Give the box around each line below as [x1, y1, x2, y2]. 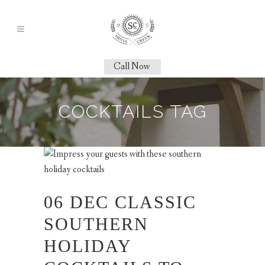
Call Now [114, 60, 150, 73]
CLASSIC [115, 192, 196, 212]
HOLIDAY [44, 235, 131, 256]
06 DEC [44, 192, 109, 212]
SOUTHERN [44, 214, 148, 234]
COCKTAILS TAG [58, 101, 207, 122]
